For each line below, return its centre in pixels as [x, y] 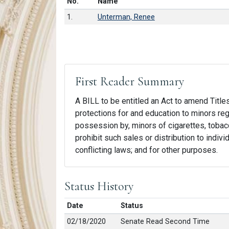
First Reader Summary [130, 81]
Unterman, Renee [126, 17]
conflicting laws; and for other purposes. [146, 150]
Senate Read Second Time [165, 221]
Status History [99, 186]
